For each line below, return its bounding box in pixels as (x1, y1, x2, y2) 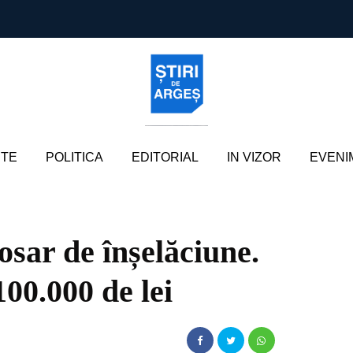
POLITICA (45, 150, 103, 164)
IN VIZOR (226, 150, 281, 164)
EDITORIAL (131, 150, 199, 164)
